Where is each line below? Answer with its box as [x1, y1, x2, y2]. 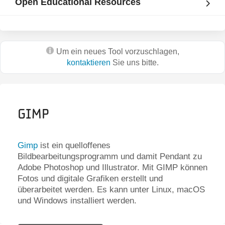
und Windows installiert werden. [18, 195, 137, 205]
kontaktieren [66, 58, 110, 67]
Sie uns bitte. [110, 58, 159, 67]
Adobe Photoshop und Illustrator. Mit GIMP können [18, 162, 207, 172]
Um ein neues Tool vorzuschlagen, [56, 47, 179, 56]
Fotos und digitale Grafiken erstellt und [18, 173, 163, 183]
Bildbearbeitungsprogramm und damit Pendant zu [18, 151, 202, 161]
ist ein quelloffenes [38, 140, 110, 150]
